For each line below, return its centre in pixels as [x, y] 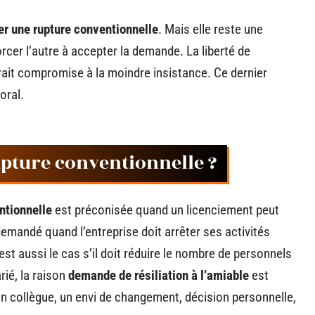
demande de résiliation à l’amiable [159, 275]
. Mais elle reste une [211, 29]
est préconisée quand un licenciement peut [167, 210]
